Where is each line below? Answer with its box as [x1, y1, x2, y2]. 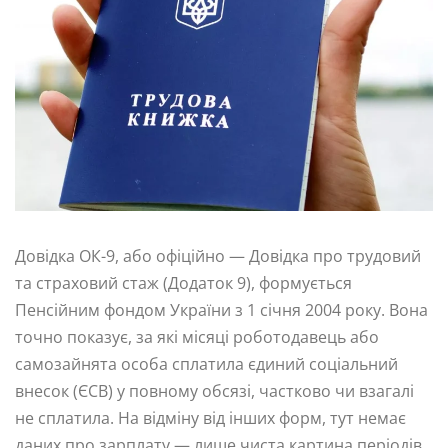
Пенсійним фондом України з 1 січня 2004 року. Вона [15, 298, 428, 321]
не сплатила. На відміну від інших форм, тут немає [15, 406, 406, 429]
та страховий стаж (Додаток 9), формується [15, 271, 352, 294]
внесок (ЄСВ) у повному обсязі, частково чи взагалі [15, 379, 414, 402]
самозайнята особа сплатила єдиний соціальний [15, 352, 398, 375]
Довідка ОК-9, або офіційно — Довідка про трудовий [15, 244, 421, 267]
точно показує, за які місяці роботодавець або [15, 325, 379, 348]
